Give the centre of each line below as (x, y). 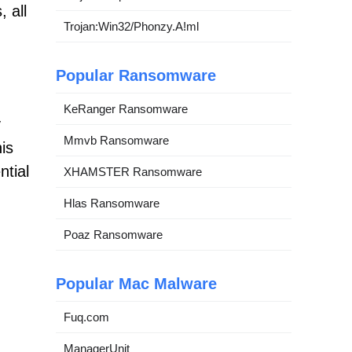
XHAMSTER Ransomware (133, 172)
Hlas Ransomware (112, 203)
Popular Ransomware (136, 75)
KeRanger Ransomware (126, 109)
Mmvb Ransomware (116, 140)
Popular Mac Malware (136, 284)
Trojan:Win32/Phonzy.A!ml (131, 26)
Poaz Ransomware (113, 235)
